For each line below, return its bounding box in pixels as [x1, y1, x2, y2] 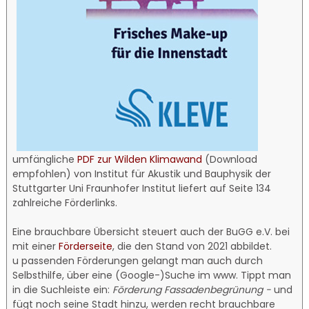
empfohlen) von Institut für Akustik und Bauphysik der [12, 166, 272, 181]
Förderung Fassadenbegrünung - [112, 282, 275, 297]
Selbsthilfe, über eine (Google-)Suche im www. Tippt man [12, 268, 292, 282]
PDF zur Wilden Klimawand [77, 152, 203, 166]
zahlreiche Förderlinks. [12, 195, 118, 210]
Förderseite [59, 239, 113, 253]
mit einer [12, 239, 59, 253]
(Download [202, 152, 258, 166]
